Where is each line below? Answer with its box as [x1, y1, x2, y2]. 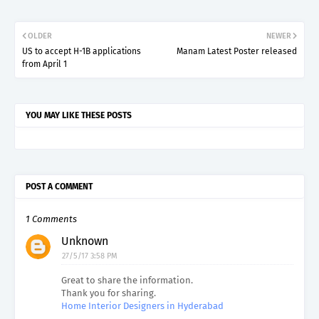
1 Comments [26, 214, 77, 225]
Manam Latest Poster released [177, 46, 297, 57]
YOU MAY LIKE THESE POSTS [26, 110, 132, 121]
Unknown [61, 234, 108, 249]
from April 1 [22, 59, 67, 70]
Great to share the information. [61, 275, 193, 286]
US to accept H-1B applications [22, 46, 141, 57]
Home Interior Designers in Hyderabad [61, 300, 224, 312]
